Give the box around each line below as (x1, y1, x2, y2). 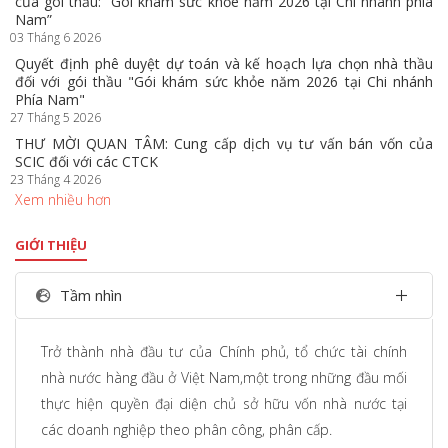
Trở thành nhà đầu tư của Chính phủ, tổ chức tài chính (41, 342, 407, 362)
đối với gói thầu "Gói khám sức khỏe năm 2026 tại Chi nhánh (15, 72, 433, 92)
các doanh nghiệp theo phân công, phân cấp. (41, 420, 332, 440)
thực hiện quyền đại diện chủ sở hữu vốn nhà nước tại (41, 394, 407, 414)
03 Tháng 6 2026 (10, 29, 101, 47)
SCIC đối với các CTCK (15, 152, 158, 172)
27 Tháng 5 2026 (10, 109, 101, 127)
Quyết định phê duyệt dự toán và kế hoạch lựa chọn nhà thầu (15, 54, 433, 74)
